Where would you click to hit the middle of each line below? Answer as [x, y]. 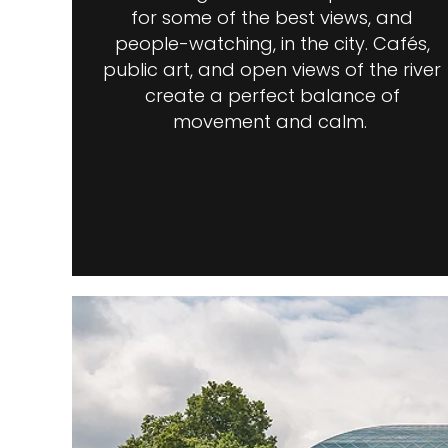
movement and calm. [272, 121]
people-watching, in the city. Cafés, [272, 43]
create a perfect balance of [272, 95]
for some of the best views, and [272, 17]
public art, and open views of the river [272, 69]
